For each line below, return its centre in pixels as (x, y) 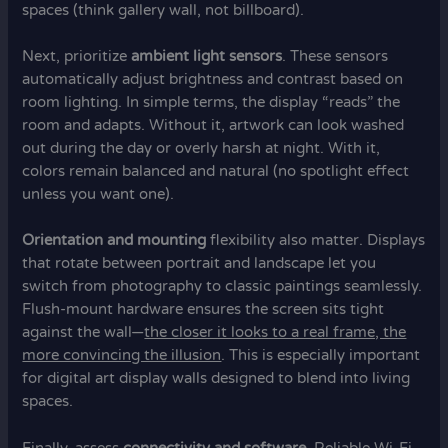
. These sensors (335, 57)
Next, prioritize (77, 57)
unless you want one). (98, 195)
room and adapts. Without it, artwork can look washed (213, 126)
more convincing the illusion (122, 356)
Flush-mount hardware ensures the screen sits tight (203, 310)
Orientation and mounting (114, 241)
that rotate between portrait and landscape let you (199, 264)
